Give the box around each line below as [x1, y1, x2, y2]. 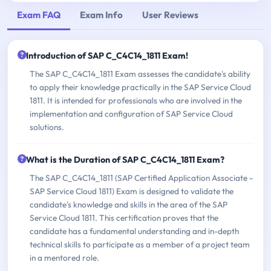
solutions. [30, 121, 64, 132]
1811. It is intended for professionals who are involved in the [30, 94, 242, 106]
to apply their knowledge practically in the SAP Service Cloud [30, 81, 251, 93]
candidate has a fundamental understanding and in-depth [30, 225, 239, 237]
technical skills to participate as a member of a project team [30, 238, 250, 250]
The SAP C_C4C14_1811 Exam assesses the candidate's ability [30, 68, 250, 79]
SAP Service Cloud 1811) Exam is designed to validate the [30, 185, 233, 197]
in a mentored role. [30, 252, 99, 263]
